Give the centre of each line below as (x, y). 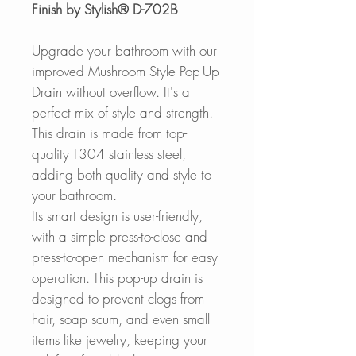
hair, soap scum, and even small (121, 319)
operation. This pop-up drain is (117, 277)
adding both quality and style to (122, 174)
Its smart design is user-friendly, (117, 215)
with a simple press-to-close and (120, 236)
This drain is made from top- (109, 133)
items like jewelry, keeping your (120, 339)
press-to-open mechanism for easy (125, 257)
